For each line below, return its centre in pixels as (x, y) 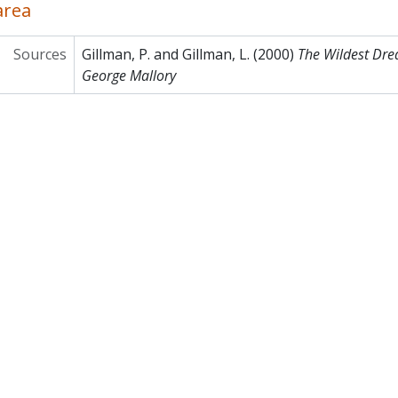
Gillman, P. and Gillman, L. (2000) (189, 54)
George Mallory (128, 76)
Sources (40, 54)
